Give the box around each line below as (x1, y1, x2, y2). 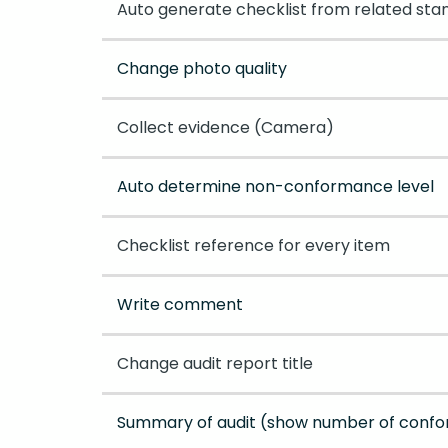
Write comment (117, 293, 243, 317)
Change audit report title (117, 352, 313, 376)
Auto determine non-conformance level (117, 175, 434, 199)
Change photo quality (117, 57, 287, 81)
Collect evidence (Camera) (117, 116, 334, 140)
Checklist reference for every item (117, 234, 390, 258)
